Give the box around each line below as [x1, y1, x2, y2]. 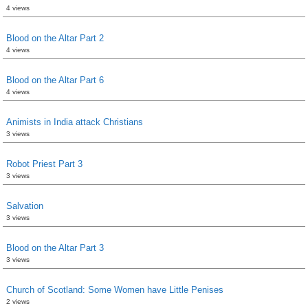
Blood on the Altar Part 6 [6, 74, 104, 85]
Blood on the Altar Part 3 [6, 242, 104, 253]
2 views [6, 297, 30, 305]
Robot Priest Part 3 [6, 158, 82, 169]
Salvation [6, 200, 43, 211]
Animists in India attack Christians [6, 116, 143, 127]
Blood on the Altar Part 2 [6, 32, 104, 43]
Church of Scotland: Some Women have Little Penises [6, 284, 223, 295]
